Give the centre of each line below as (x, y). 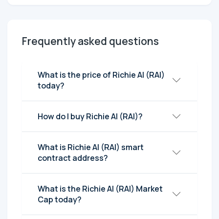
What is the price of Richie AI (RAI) (101, 75)
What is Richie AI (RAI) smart (91, 147)
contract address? (73, 158)
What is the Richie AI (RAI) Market (100, 189)
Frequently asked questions (90, 41)
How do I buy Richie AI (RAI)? (90, 117)
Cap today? (60, 200)
